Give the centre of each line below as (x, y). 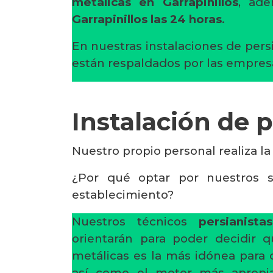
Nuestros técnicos (136, 222)
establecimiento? (123, 195)
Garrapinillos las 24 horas (147, 19)
